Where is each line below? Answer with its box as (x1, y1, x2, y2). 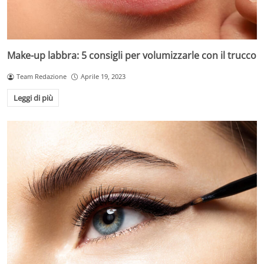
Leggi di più (13, 92, 53, 103)
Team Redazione (16, 72, 67, 81)
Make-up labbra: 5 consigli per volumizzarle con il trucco (7, 49, 256, 62)
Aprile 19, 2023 (80, 72, 126, 81)
